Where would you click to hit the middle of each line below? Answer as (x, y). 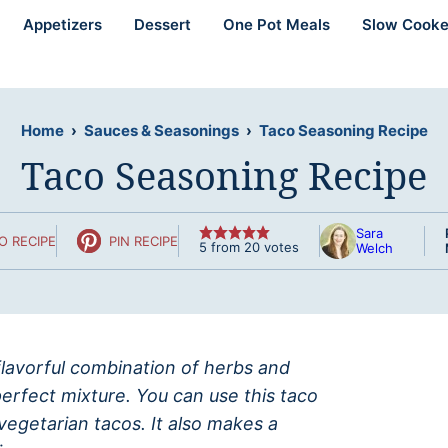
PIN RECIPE (143, 240)
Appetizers (62, 24)
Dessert (162, 24)
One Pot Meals (276, 24)
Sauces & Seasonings (161, 130)
